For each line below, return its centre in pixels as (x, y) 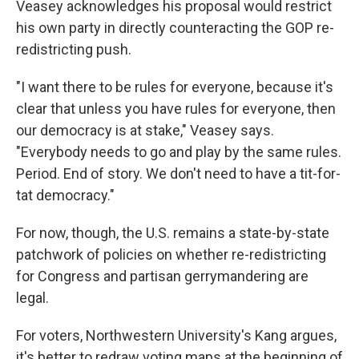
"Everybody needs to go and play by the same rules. (179, 152)
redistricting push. (74, 49)
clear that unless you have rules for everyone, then (176, 109)
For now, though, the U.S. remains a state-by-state (173, 233)
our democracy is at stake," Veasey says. (145, 130)
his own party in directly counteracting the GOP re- (175, 28)
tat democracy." (65, 195)
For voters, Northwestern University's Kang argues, (176, 335)
